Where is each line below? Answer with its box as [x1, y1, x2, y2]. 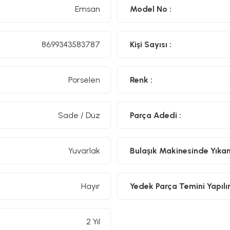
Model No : [130, 4, 171, 14]
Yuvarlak [68, 145, 100, 156]
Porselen [68, 74, 100, 85]
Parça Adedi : [130, 110, 181, 120]
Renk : [130, 74, 152, 85]
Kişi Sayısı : [130, 39, 171, 49]
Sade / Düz [58, 110, 100, 120]
